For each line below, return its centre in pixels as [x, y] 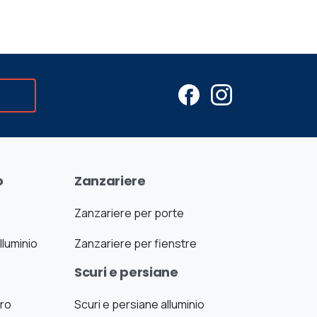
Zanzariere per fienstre [136, 244]
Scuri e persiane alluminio [140, 305]
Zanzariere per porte [129, 213]
